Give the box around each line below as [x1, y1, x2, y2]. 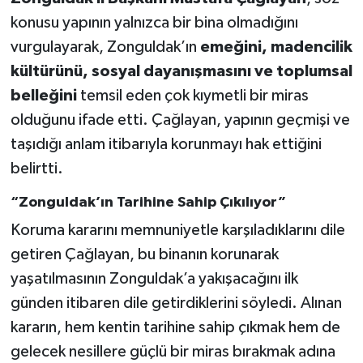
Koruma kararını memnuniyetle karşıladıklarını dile [10, 222, 345, 239]
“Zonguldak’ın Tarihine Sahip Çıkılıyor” [10, 194, 286, 210]
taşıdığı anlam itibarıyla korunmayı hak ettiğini [10, 135, 322, 152]
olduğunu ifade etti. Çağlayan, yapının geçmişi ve [10, 111, 350, 128]
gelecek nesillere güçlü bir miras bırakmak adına [10, 344, 335, 361]
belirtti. [10, 160, 63, 177]
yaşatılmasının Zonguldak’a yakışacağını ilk [10, 271, 298, 288]
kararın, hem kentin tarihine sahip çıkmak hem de [10, 319, 340, 336]
